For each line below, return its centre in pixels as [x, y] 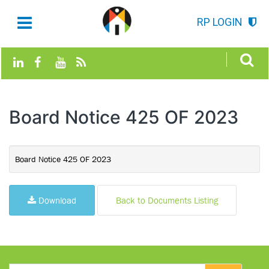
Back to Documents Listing [167, 200]
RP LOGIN [220, 22]
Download [56, 200]
